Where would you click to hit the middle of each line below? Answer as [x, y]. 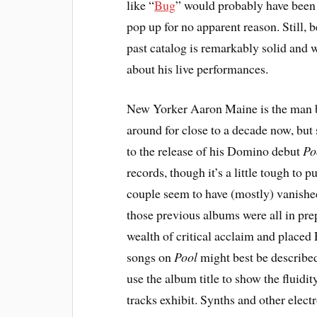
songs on [151, 257]
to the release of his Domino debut [215, 151]
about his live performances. [198, 68]
